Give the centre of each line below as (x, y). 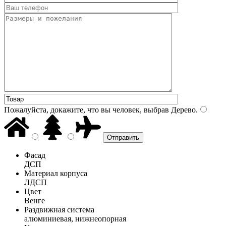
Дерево (182, 109)
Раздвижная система (59, 209)
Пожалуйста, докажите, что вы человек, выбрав (87, 109)
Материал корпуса (56, 173)
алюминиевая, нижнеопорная (75, 218)
